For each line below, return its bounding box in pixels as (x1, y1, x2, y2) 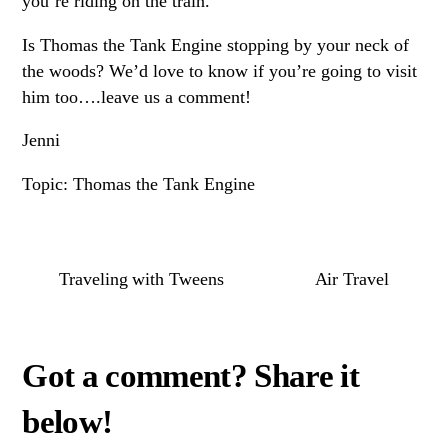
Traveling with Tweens (59, 269, 224, 290)
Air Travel (314, 269, 389, 290)
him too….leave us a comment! (22, 86, 252, 107)
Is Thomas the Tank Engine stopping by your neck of (22, 34, 410, 55)
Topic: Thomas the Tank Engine (22, 173, 256, 194)
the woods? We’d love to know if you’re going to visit (22, 60, 418, 81)
